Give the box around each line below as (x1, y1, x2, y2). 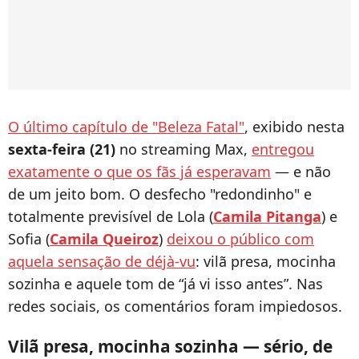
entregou (252, 139, 314, 159)
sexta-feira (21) (8, 139, 115, 159)
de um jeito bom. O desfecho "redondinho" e (8, 184, 312, 204)
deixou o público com (167, 229, 314, 249)
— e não (271, 162, 331, 182)
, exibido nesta (244, 117, 345, 137)
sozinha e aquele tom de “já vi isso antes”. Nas (8, 274, 323, 294)
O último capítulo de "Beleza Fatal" (8, 117, 244, 137)
